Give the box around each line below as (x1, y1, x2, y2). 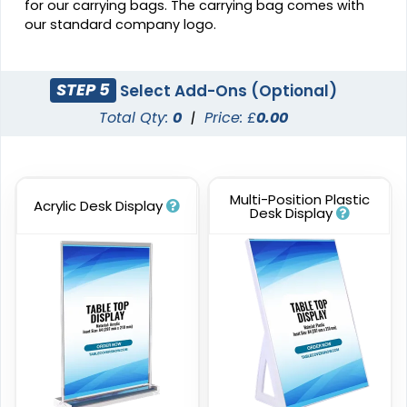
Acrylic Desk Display (34, 195, 167, 215)
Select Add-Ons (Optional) (116, 79, 338, 102)
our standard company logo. (25, 15, 217, 34)
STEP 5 (56, 78, 111, 102)
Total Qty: (99, 106, 174, 128)
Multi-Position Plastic (229, 189, 370, 209)
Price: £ (204, 106, 257, 128)
